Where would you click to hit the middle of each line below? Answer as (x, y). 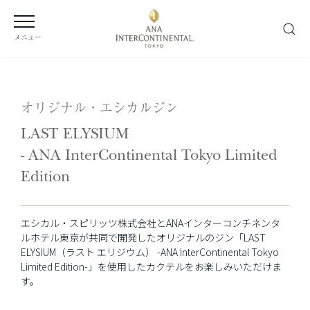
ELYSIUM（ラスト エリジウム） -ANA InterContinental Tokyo (150, 252)
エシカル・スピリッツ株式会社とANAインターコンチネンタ (151, 223)
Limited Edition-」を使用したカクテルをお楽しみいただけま (151, 266)
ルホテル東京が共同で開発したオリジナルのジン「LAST (143, 237)
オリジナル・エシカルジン (100, 107)
